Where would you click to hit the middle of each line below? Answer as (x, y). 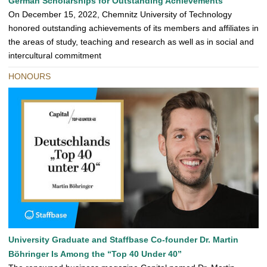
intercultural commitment (55, 56)
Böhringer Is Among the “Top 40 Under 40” (95, 254)
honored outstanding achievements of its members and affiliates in (133, 28)
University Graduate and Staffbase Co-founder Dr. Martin (123, 240)
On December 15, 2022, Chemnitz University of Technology (120, 15)
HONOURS (30, 77)
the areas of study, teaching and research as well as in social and (131, 42)
